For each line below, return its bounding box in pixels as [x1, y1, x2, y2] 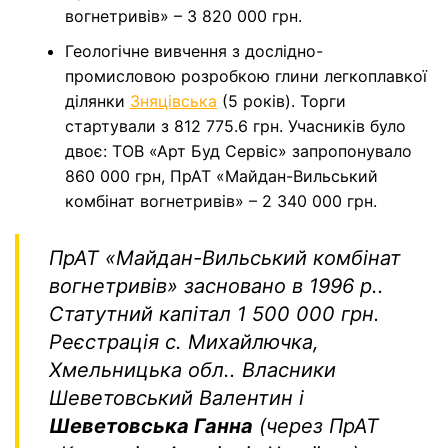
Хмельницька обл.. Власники [49, 358, 336, 383]
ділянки [65, 91, 130, 112]
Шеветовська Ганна [49, 414, 253, 439]
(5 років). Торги [217, 91, 346, 112]
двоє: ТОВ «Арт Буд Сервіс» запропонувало [65, 141, 412, 162]
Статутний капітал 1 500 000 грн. [49, 302, 380, 327]
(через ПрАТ [253, 414, 379, 439]
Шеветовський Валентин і [49, 386, 304, 411]
